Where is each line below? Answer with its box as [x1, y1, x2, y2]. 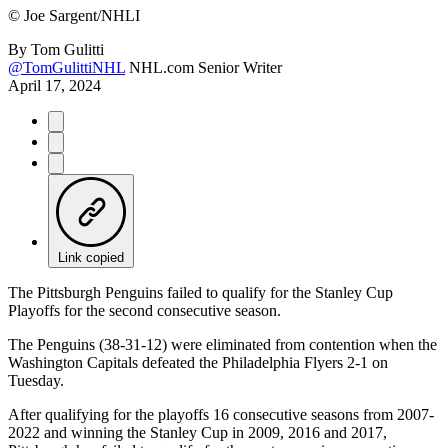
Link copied [58, 249, 124, 265]
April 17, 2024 [8, 76, 101, 94]
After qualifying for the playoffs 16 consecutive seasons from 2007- [8, 405, 434, 423]
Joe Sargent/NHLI [20, 6, 140, 24]
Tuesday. [8, 371, 64, 389]
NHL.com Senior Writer [129, 58, 282, 76]
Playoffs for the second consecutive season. [8, 301, 281, 319]
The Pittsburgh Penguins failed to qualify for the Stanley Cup [8, 283, 393, 301]
